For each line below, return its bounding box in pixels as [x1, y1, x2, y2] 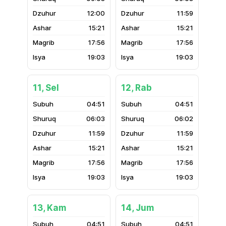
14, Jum [121, 203, 154, 213]
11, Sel [33, 83, 59, 93]
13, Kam [33, 203, 66, 213]
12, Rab [121, 83, 152, 93]
